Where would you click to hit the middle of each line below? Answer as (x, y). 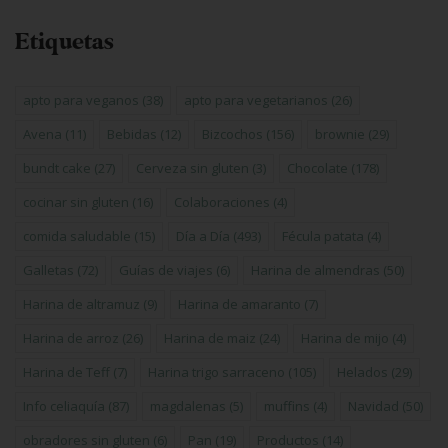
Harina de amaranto (239, 303)
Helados (362, 371)
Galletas (48, 269)
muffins (287, 405)
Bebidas (132, 133)
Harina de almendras (315, 269)
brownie (340, 133)
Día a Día (203, 235)
